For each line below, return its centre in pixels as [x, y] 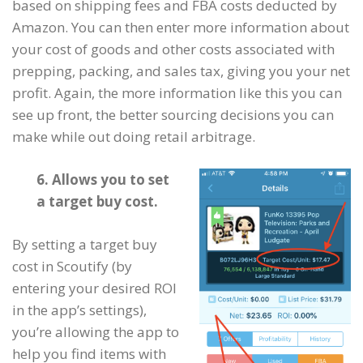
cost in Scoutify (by [72, 266]
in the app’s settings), [79, 310]
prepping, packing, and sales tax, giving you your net [181, 71]
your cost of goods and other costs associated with [173, 49]
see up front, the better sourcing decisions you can [173, 115]
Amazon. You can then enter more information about [181, 27]
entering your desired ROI [94, 288]
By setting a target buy [85, 244]
